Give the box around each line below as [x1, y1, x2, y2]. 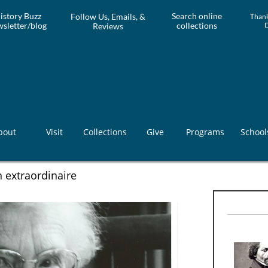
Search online [171, 11, 222, 21]
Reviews [93, 20, 123, 31]
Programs [186, 126, 224, 138]
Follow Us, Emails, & [71, 11, 145, 22]
